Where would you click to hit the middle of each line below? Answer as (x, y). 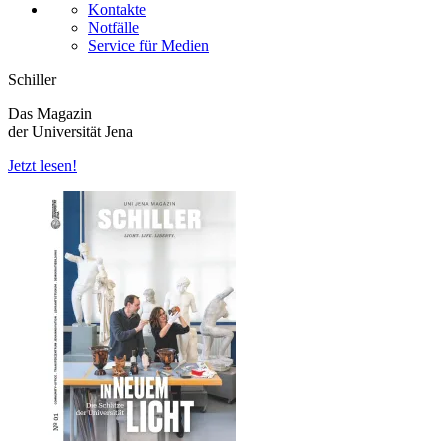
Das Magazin (50, 114)
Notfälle (113, 28)
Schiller (32, 80)
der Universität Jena (70, 132)
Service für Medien (148, 46)
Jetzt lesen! (42, 166)
